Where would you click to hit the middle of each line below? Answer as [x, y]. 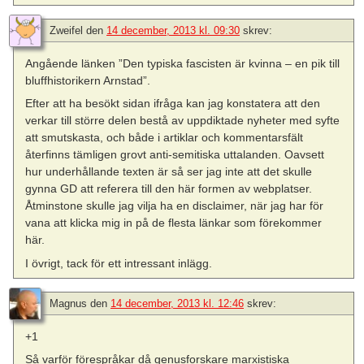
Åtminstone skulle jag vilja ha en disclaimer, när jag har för [175, 206]
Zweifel [66, 31]
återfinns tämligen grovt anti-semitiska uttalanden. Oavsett [175, 155]
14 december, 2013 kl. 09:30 [173, 31]
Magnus [68, 303]
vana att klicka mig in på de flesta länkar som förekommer [174, 223]
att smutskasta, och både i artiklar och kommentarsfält [165, 138]
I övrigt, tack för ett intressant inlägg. [119, 263]
